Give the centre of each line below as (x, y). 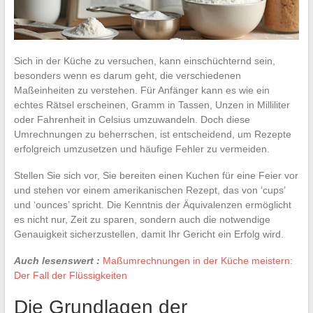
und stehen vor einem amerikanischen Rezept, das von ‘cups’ (149, 190)
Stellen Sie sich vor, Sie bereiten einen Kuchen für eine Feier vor (156, 175)
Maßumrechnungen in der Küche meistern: (197, 260)
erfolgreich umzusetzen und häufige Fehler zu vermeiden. (141, 148)
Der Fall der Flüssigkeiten (70, 275)
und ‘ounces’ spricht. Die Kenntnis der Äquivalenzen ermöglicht (152, 204)
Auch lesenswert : (57, 260)
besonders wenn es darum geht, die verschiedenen (127, 75)
